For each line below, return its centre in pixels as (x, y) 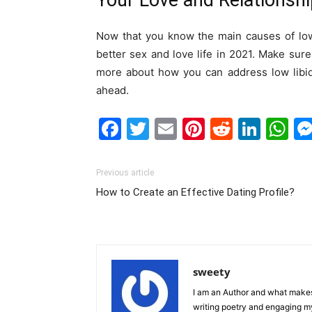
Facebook (173, 128)
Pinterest (252, 128)
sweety (212, 272)
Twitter (187, 128)
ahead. (112, 90)
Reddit (267, 128)
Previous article (125, 173)
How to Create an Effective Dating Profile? (195, 192)
